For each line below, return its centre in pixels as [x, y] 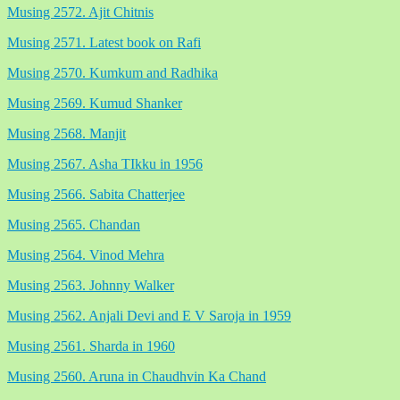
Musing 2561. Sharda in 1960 [91, 346]
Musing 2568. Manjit [67, 133]
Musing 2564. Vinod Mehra [86, 254]
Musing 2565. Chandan [74, 224]
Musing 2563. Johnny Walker [91, 285]
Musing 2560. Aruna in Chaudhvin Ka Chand [137, 376]
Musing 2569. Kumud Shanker [95, 103]
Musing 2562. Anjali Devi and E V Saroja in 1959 [149, 315]
